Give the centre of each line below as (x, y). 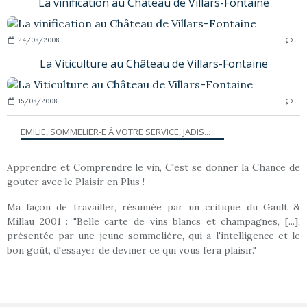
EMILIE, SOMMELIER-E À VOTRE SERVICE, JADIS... (115, 131)
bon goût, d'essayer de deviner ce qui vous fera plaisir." (132, 250)
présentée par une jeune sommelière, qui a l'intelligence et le (153, 235)
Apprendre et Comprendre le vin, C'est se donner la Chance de (153, 167)
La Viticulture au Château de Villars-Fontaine (153, 63)
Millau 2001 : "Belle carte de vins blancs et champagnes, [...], (153, 221)
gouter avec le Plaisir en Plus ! (76, 181)
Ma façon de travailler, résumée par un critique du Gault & (153, 207)
